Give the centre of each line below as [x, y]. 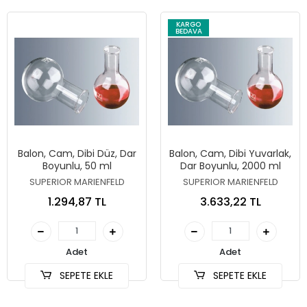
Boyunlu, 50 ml [77, 166]
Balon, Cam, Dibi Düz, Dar [77, 153]
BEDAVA [188, 31]
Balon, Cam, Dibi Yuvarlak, [230, 153]
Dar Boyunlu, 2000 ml [230, 166]
